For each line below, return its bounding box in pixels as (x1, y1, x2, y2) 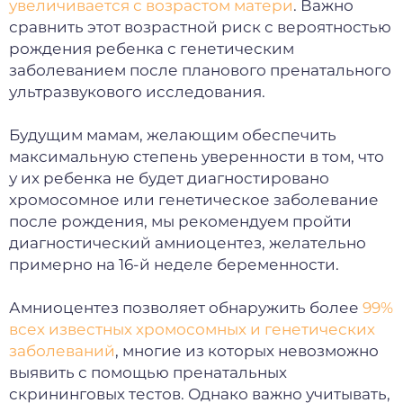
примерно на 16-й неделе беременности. (9, 255, 339, 273)
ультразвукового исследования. (9, 83, 265, 101)
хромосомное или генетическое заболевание (9, 191, 379, 209)
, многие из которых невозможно (115, 342, 379, 360)
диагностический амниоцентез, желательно (9, 234, 366, 252)
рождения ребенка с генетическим (9, 40, 294, 58)
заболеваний (9, 342, 115, 360)
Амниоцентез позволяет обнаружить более (9, 299, 363, 317)
